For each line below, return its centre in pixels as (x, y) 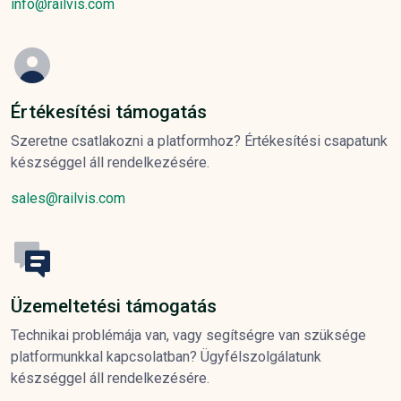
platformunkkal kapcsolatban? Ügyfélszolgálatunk (166, 356)
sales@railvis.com (68, 198)
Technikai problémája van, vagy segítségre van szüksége (188, 335)
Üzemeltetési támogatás (114, 306)
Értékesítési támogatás (109, 111)
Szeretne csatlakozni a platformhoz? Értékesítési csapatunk (199, 141)
